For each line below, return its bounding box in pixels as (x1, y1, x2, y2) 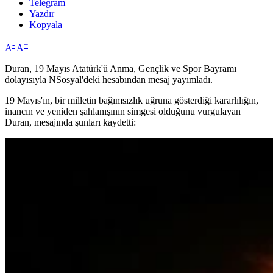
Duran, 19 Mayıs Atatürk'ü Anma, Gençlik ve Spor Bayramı (5, 63, 236, 74)
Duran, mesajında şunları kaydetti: (5, 117, 136, 128)
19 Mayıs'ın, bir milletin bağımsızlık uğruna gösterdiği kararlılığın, (5, 95, 258, 106)
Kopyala (29, 19, 62, 30)
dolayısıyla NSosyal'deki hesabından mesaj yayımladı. (5, 74, 213, 85)
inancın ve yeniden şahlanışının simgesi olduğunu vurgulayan (5, 106, 241, 117)
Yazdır (29, 9, 54, 19)
